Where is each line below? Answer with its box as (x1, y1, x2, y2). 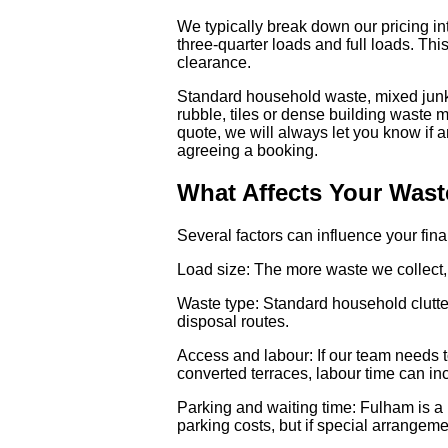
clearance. (177, 53, 251, 71)
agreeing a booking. (177, 141, 318, 159)
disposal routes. (177, 313, 289, 331)
